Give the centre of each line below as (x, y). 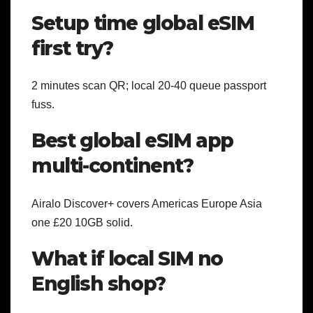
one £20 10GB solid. (82, 222)
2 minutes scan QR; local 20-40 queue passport (149, 86)
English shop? (99, 283)
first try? (72, 48)
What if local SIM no (128, 258)
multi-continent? (112, 166)
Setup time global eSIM (143, 23)
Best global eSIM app (133, 141)
